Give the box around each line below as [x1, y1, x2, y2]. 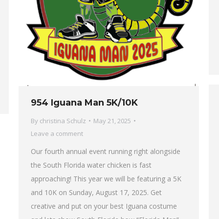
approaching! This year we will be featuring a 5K [31, 174, 181, 184]
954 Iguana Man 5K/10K [31, 97, 138, 109]
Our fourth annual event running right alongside [31, 147, 180, 156]
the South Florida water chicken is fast [31, 160, 152, 170]
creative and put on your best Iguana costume [31, 201, 177, 211]
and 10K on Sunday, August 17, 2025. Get [31, 188, 162, 197]
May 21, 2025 [93, 116, 131, 126]
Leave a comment [31, 129, 83, 138]
